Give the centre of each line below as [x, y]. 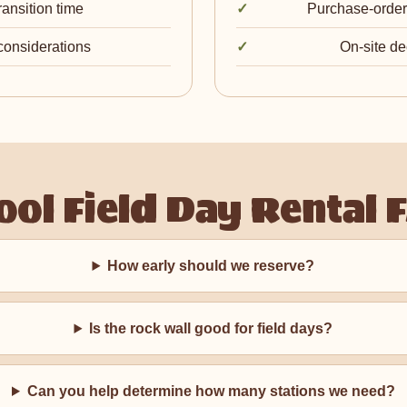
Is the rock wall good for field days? [211, 328]
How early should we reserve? [211, 266]
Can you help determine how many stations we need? [211, 391]
